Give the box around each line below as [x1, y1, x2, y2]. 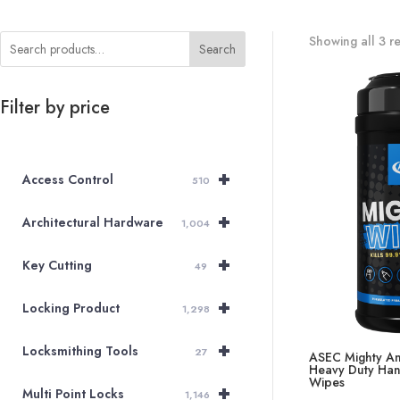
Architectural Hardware [22, 213, 163, 232]
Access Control [22, 171, 113, 189]
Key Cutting [22, 256, 92, 275]
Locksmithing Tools [22, 342, 138, 361]
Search [198, 40, 236, 59]
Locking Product [22, 299, 120, 318]
